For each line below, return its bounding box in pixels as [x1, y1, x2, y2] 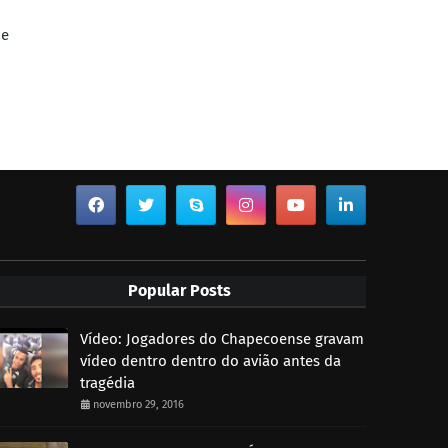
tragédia [79, 373, 135, 392]
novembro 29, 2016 [92, 397, 184, 411]
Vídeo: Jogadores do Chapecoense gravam [79, 329, 364, 348]
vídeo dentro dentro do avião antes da [79, 351, 341, 370]
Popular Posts [127, 280, 231, 300]
